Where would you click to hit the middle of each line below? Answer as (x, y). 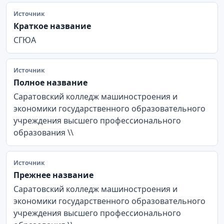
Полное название (50, 82)
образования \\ (43, 132)
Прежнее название (53, 175)
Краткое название (52, 26)
